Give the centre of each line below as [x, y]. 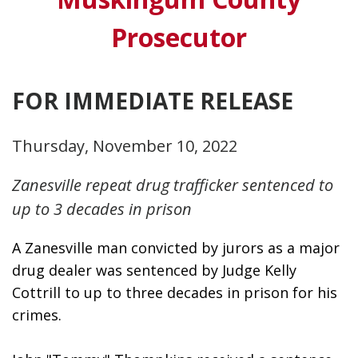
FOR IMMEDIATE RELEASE [153, 101]
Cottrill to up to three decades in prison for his [175, 293]
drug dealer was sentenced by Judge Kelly [154, 270]
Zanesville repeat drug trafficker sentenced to [173, 185]
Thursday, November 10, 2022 [125, 146]
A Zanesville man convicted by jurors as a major [176, 248]
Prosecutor [179, 38]
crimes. [39, 315]
